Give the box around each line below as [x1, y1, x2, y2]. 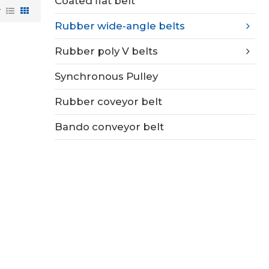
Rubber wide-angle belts [55, 20, 186, 32]
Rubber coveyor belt [55, 95, 163, 108]
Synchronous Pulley [55, 70, 159, 83]
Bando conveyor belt [55, 121, 165, 133]
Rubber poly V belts [55, 45, 159, 58]
